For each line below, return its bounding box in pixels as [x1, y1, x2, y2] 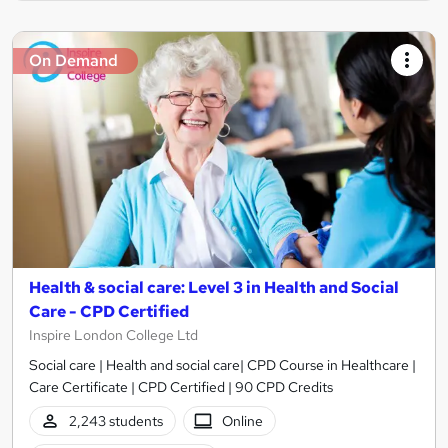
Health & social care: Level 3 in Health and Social [29, 277, 399, 299]
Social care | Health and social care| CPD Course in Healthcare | [29, 356, 416, 375]
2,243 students [68, 412, 163, 431]
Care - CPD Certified [29, 301, 189, 323]
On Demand [29, 49, 118, 71]
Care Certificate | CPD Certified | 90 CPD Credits [29, 378, 333, 397]
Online [222, 412, 264, 431]
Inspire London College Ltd [29, 326, 198, 345]
